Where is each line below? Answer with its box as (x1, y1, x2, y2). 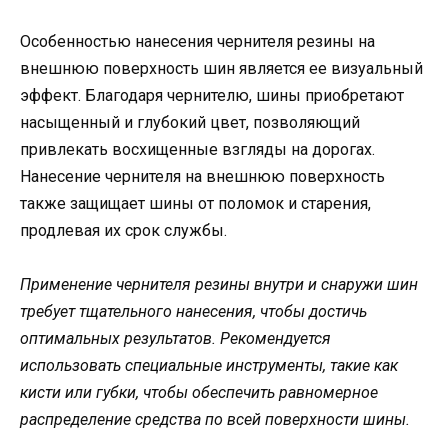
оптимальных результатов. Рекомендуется (20, 329, 331, 349)
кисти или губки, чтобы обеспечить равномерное (20, 383, 378, 403)
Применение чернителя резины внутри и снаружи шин (20, 275, 418, 295)
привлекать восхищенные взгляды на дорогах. (20, 140, 375, 160)
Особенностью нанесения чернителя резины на (20, 32, 375, 52)
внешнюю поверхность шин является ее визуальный (20, 59, 423, 79)
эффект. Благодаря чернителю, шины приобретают (20, 86, 404, 106)
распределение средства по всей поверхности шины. (20, 410, 410, 430)
